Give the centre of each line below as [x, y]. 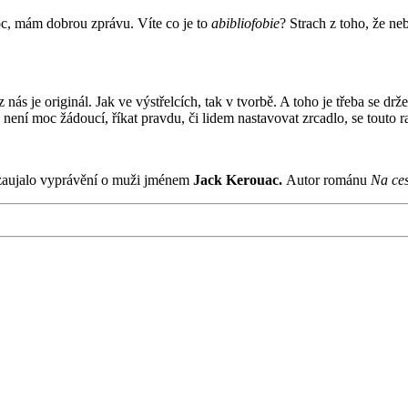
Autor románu [328, 180]
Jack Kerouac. [240, 180]
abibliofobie [245, 24]
